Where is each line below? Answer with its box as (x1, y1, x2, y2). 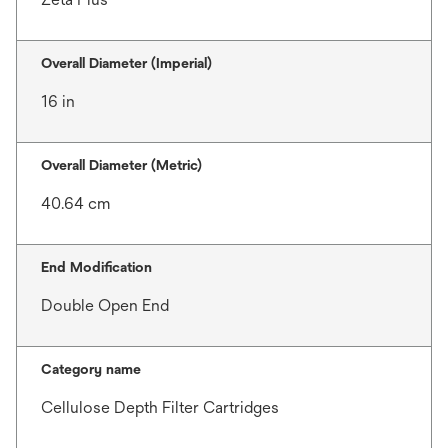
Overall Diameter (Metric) (41, 156, 202, 173)
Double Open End (41, 295, 169, 315)
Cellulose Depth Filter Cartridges (41, 397, 279, 417)
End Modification (41, 258, 152, 275)
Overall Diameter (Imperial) (41, 54, 212, 71)
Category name (41, 360, 141, 377)
